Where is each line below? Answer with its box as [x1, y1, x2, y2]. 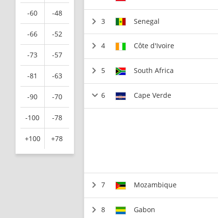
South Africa [134, 66, 174, 75]
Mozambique [134, 180, 177, 190]
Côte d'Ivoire [134, 41, 175, 51]
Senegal [134, 16, 160, 26]
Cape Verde [134, 90, 172, 100]
